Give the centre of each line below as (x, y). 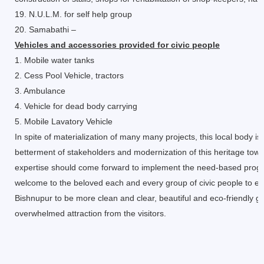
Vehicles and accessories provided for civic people (117, 45)
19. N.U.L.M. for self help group (73, 14)
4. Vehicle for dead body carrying (76, 106)
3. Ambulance (40, 91)
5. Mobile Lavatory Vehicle (64, 121)
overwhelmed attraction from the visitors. (90, 213)
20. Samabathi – (45, 29)
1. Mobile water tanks (55, 60)
